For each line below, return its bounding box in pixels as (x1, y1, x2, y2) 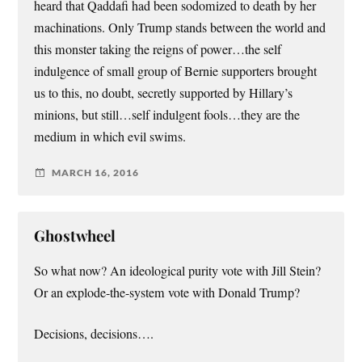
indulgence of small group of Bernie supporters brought (34, 61, 318, 80)
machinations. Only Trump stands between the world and (34, 18, 326, 36)
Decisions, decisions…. (34, 325, 154, 343)
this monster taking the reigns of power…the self (34, 40, 282, 58)
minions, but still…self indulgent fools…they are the (34, 105, 301, 124)
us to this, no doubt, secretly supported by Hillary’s (34, 83, 293, 102)
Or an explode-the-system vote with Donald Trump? (34, 283, 301, 301)
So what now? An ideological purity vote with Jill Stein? (34, 261, 322, 280)
